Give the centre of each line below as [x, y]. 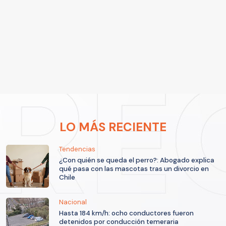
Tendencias [77, 149]
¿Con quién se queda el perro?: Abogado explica [137, 160]
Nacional [73, 202]
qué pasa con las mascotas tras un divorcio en [134, 169]
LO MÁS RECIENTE [113, 127]
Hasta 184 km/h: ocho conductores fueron [126, 213]
